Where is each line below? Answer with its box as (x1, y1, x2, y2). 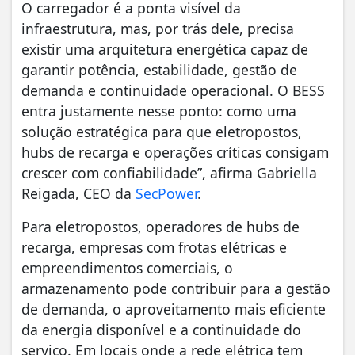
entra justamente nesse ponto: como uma (21, 101, 296, 120)
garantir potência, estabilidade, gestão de (21, 59, 297, 79)
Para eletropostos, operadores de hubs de (21, 216, 300, 236)
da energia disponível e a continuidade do (21, 319, 301, 339)
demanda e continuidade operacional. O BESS (21, 80, 325, 100)
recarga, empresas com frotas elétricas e (21, 237, 287, 257)
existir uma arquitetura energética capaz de (21, 39, 308, 59)
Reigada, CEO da (21, 183, 136, 203)
